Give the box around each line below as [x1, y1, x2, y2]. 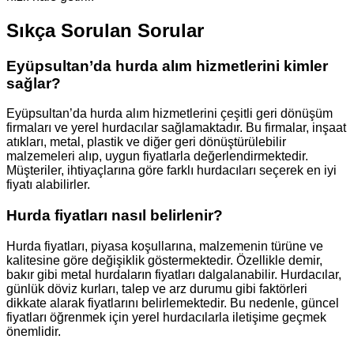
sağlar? [6, 74, 61, 92]
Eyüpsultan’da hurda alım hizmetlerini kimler [6, 57, 328, 74]
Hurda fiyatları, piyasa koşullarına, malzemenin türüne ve [6, 239, 323, 253]
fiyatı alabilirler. [6, 178, 90, 192]
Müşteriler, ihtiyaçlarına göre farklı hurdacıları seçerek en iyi [6, 164, 337, 178]
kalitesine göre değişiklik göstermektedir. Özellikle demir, [6, 253, 322, 267]
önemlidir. [6, 324, 61, 338]
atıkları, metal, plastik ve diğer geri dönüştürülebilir [6, 135, 286, 149]
